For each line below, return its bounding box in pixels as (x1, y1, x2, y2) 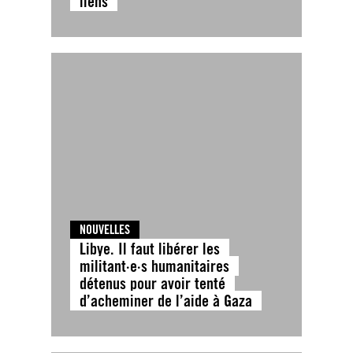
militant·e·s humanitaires (80, 255, 229, 276)
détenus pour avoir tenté (80, 273, 225, 293)
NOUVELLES (80, 221, 130, 237)
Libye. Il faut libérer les (80, 238, 220, 258)
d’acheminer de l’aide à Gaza (80, 290, 252, 310)
